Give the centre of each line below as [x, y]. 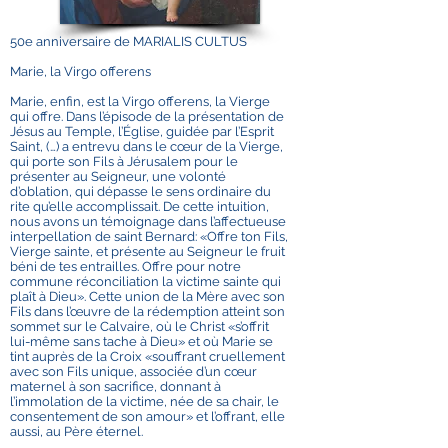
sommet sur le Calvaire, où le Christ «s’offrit [139, 326]
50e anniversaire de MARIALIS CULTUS [128, 41]
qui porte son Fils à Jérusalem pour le [124, 161]
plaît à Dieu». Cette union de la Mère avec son [147, 296]
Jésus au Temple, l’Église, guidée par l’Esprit [142, 131]
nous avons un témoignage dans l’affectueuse [148, 221]
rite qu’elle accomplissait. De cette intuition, [139, 206]
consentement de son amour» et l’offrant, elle [147, 416]
